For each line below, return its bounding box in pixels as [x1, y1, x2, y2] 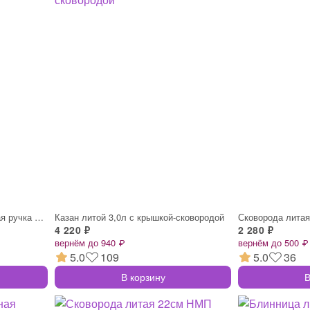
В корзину [120, 269, 165, 284]
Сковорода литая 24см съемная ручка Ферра [35, 210, 44, 224]
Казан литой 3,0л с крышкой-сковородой [55, 210, 224, 224]
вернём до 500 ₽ [238, 235, 308, 249]
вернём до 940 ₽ [55, 235, 125, 249]
